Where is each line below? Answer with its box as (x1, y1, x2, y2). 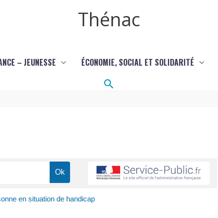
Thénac (78, 6, 140, 32)
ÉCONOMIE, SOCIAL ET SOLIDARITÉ (81, 56, 194, 68)
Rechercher (102, 75, 164, 91)
